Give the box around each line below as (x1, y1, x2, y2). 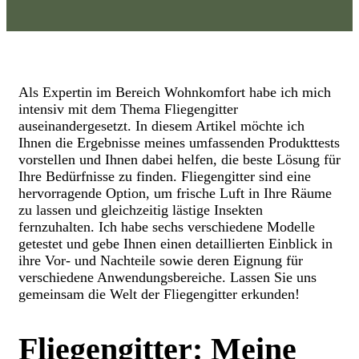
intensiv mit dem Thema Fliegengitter (18, 101, 238, 118)
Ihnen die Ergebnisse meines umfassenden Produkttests (18, 135, 340, 151)
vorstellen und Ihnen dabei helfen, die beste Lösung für (18, 151, 341, 168)
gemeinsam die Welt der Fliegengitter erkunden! (18, 286, 300, 303)
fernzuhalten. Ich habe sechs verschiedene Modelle (18, 219, 315, 236)
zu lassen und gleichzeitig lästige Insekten (18, 202, 263, 219)
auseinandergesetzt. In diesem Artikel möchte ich (18, 118, 305, 135)
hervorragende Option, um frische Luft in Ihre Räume (18, 185, 332, 202)
